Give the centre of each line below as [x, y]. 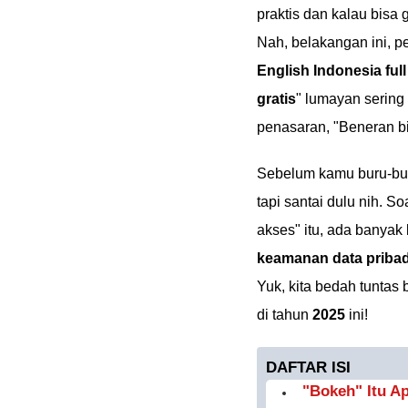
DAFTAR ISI [308, 367]
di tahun [285, 315]
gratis [276, 99]
